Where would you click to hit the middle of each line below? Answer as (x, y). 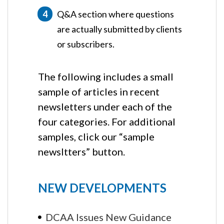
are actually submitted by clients (119, 29)
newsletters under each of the (105, 106)
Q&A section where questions (115, 14)
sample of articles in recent (99, 91)
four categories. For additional (107, 121)
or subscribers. (86, 44)
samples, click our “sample (96, 136)
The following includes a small (106, 76)
